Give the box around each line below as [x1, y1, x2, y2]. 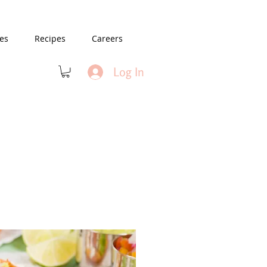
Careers [92, 33, 123, 44]
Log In [113, 64, 144, 79]
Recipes [35, 33, 66, 44]
